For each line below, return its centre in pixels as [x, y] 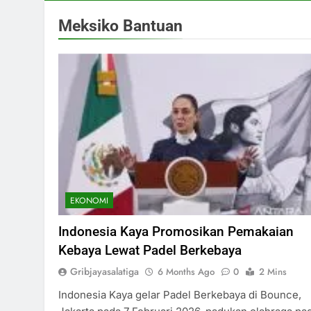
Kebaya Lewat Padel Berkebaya [150, 251]
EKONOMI [89, 201]
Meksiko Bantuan [120, 26]
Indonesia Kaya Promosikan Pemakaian [176, 232]
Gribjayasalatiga [104, 272]
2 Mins [273, 272]
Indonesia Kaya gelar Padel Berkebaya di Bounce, [180, 295]
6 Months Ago [186, 272]
